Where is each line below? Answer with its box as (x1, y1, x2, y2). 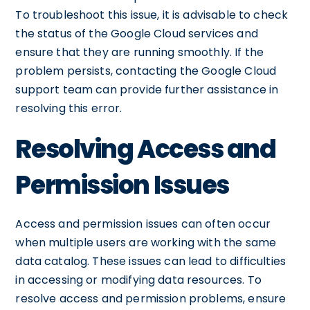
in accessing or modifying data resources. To (15, 271, 262, 288)
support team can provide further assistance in (15, 81, 279, 98)
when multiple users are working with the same (15, 234, 277, 250)
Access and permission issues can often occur (15, 215, 271, 232)
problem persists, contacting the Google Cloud (15, 62, 277, 79)
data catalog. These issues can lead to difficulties (15, 253, 286, 269)
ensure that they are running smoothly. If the (15, 44, 264, 60)
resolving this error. (15, 100, 122, 116)
